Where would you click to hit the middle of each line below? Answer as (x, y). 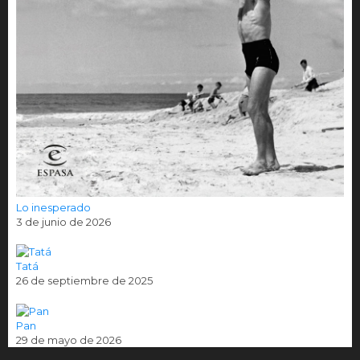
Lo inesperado (53, 207)
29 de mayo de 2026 (69, 340)
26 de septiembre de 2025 (84, 281)
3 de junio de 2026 (63, 221)
